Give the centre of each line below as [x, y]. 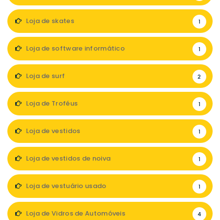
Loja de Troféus [51, 103]
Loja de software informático [75, 48]
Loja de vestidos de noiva [68, 158]
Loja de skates [49, 21]
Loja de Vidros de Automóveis [75, 213]
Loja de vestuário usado [65, 186]
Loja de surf [45, 76]
